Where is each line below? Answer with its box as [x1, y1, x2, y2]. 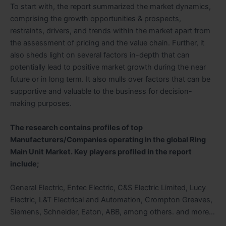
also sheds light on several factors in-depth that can [10, 50, 190, 60]
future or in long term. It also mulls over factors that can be [10, 75, 210, 84]
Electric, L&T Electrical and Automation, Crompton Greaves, [10, 195, 212, 204]
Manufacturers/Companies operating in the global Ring [10, 135, 206, 144]
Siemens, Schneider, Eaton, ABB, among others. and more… [10, 207, 215, 216]
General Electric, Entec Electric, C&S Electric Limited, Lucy [10, 183, 206, 192]
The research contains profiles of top [10, 123, 143, 132]
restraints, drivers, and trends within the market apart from [10, 26, 210, 36]
